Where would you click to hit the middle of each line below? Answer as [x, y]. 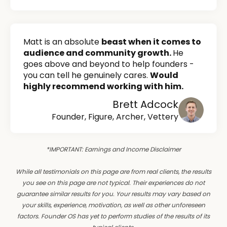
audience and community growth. [98, 53]
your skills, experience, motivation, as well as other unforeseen [113, 205]
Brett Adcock [145, 105]
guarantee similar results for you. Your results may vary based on [113, 194]
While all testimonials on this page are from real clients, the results [113, 172]
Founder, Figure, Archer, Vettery [115, 117]
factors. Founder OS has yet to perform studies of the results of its [113, 216]
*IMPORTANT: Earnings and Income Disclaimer [113, 149]
